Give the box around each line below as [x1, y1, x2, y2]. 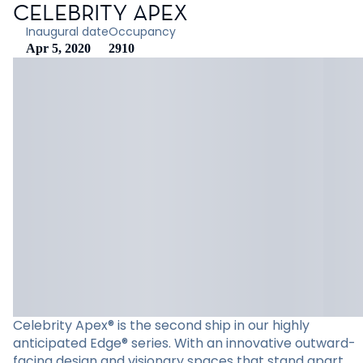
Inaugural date [26, 23, 109, 40]
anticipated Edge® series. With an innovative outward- [13, 334, 356, 352]
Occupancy [109, 23, 176, 40]
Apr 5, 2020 [26, 41, 91, 55]
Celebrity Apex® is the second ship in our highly [13, 316, 310, 335]
